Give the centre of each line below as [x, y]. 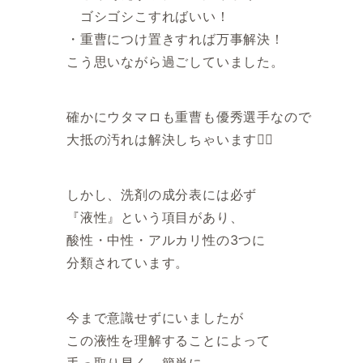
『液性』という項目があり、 [155, 218]
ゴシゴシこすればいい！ [148, 17]
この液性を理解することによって [169, 341]
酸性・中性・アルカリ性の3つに [166, 240]
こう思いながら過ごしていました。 [175, 62]
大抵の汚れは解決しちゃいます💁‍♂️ [170, 140]
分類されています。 [128, 263]
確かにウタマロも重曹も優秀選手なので [189, 117]
